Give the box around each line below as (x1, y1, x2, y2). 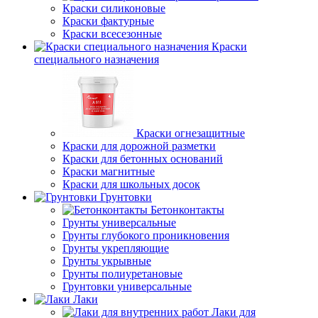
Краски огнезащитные (136, 127, 245, 140)
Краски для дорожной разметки (62, 140, 216, 153)
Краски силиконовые (62, 2, 165, 15)
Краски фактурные (62, 15, 154, 28)
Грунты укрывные (62, 255, 151, 268)
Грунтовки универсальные (62, 280, 192, 293)
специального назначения (34, 53, 159, 66)
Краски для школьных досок (62, 178, 200, 191)
